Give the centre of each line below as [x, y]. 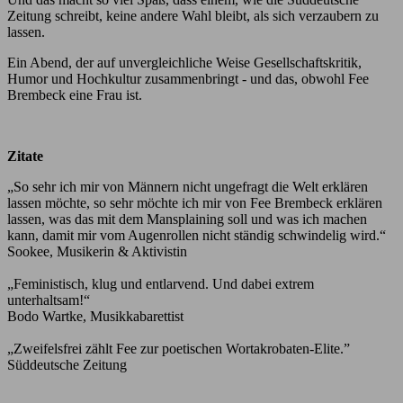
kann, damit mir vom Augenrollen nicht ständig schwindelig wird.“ [197, 235]
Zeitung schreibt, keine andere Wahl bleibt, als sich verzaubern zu [193, 15]
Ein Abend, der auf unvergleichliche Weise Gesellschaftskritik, [184, 62]
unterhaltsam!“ [49, 300]
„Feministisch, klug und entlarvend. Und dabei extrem [161, 283]
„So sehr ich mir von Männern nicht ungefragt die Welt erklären [188, 186]
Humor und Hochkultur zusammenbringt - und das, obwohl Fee [188, 78]
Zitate [25, 156]
